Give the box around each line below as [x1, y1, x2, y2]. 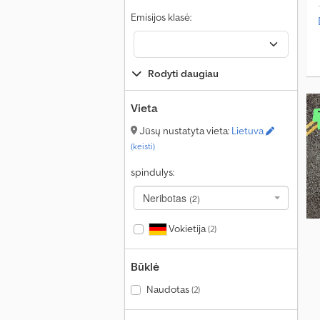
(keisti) [131, 141, 155, 151]
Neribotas [143, 191, 189, 205]
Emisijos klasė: [131, 11, 191, 24]
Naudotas [146, 283, 191, 296]
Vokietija [166, 222, 208, 235]
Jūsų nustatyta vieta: [137, 124, 231, 137]
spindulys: [131, 166, 174, 179]
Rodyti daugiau [148, 67, 219, 80]
